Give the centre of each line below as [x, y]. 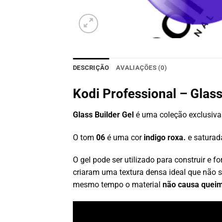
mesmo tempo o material [118, 185]
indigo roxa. [164, 137]
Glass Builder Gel [103, 114]
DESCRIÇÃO [91, 68]
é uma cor [123, 137]
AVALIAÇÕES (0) [141, 68]
